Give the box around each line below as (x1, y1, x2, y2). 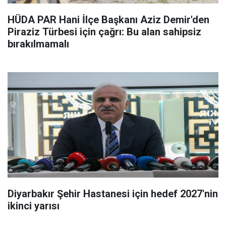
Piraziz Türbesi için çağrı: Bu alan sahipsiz (8, 25, 201, 38)
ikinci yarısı (8, 199, 60, 212)
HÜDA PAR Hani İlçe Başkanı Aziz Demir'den (8, 13, 209, 26)
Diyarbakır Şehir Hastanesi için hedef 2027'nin (8, 187, 218, 200)
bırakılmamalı (8, 37, 69, 50)
